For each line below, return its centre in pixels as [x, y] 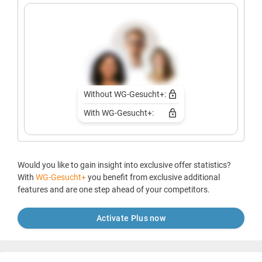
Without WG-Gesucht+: [125, 94]
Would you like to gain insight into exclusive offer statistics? [124, 165]
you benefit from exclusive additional [154, 177]
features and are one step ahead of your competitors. [114, 189]
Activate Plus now [131, 218]
